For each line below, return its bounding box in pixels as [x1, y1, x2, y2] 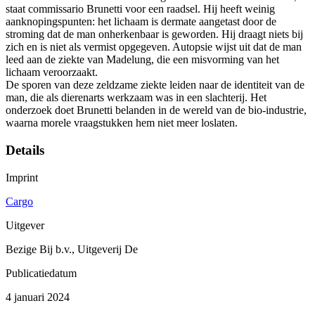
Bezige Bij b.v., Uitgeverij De [6, 243, 138, 255]
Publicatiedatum [6, 266, 77, 279]
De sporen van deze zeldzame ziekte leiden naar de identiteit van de [6, 79, 304, 91]
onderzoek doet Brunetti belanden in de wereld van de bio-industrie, [6, 104, 307, 117]
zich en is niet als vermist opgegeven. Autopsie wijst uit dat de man [6, 41, 302, 53]
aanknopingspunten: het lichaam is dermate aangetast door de [6, 15, 276, 28]
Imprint [6, 171, 38, 184]
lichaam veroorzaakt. [6, 66, 98, 79]
